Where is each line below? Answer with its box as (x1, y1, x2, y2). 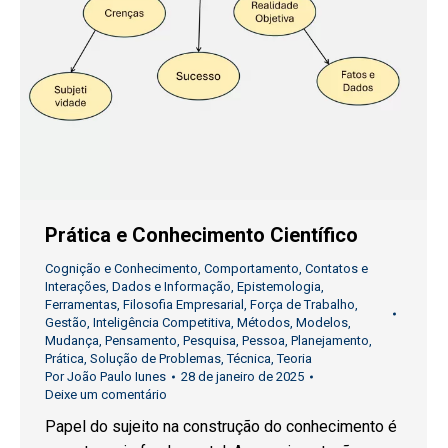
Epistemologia (237, 279, 321, 295)
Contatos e (305, 261, 368, 277)
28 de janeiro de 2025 (181, 369, 304, 385)
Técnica (227, 351, 271, 367)
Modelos (296, 315, 348, 331)
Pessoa (242, 333, 285, 349)
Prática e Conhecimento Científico (45, 223, 358, 248)
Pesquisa (183, 333, 236, 349)
